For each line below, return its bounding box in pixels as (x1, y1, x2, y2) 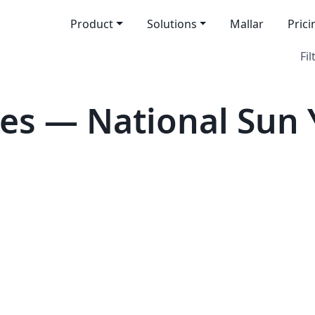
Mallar (230, 16, 264, 32)
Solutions (146, 16, 197, 32)
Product (70, 16, 113, 32)
